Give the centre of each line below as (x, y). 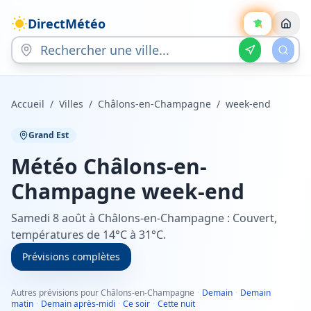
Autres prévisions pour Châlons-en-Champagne (103, 293)
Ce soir (136, 304)
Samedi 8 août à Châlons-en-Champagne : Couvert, (144, 218)
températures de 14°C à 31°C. (89, 235)
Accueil (28, 104)
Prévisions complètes (71, 257)
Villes (71, 104)
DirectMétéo (67, 24)
